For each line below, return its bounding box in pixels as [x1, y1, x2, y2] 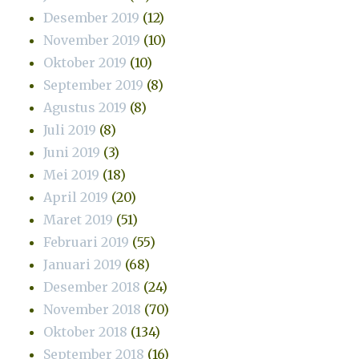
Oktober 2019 [43, 54, 127, 71]
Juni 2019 [43, 143, 101, 160]
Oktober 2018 [43, 323, 128, 340]
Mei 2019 [43, 166, 100, 183]
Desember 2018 [43, 278, 141, 295]
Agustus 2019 [43, 99, 127, 115]
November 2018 [43, 301, 142, 317]
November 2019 [43, 31, 141, 48]
